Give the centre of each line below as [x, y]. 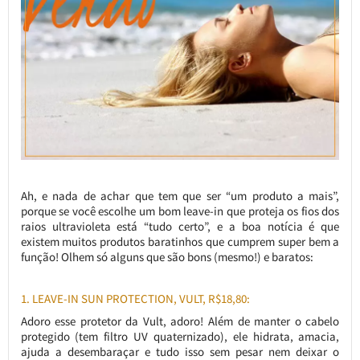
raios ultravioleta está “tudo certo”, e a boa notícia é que [180, 226]
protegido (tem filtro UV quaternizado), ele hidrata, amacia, [180, 336]
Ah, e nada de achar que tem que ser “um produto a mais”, [180, 195]
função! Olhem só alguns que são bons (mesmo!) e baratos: [167, 256]
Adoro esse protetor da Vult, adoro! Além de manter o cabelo [180, 321]
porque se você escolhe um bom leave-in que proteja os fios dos [180, 211]
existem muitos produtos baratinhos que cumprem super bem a [180, 241]
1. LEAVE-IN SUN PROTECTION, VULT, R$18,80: [135, 298]
